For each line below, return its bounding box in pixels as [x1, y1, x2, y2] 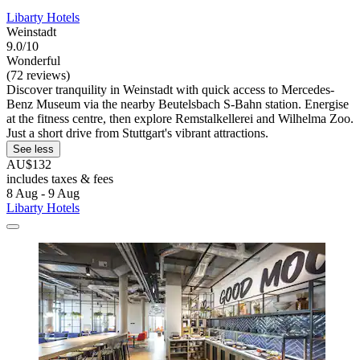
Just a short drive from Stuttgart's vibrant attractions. [6, 125, 268, 140]
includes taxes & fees [6, 171, 113, 186]
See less [13, 142, 54, 155]
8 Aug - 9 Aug [6, 186, 80, 200]
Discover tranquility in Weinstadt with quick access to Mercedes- [6, 82, 334, 96]
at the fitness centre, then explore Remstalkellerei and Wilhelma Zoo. [6, 111, 354, 125]
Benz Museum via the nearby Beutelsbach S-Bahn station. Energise [6, 96, 349, 111]
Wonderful [6, 53, 60, 67]
